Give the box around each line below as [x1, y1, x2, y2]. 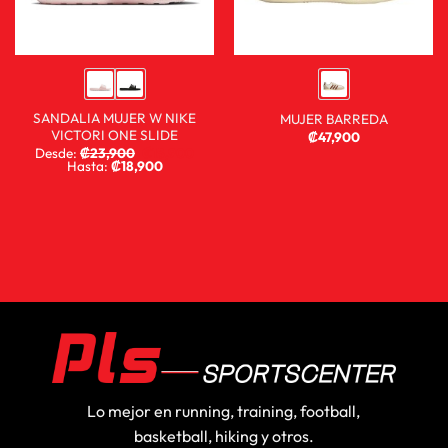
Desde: [34, 144, 80, 163]
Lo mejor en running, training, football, [87, 401, 361, 422]
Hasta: [66, 157, 111, 176]
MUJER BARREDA [279, 109, 388, 128]
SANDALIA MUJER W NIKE [33, 109, 196, 128]
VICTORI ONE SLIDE [51, 126, 178, 145]
